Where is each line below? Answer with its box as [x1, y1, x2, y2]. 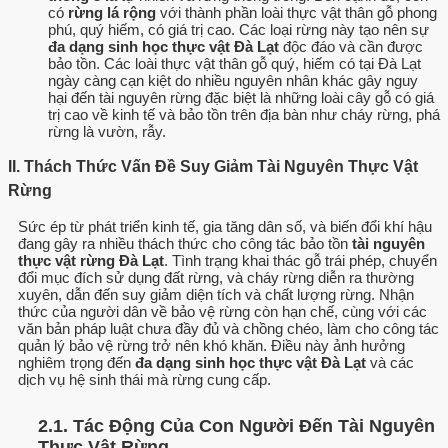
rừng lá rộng [68, 4, 156, 22]
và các [366, 354, 414, 372]
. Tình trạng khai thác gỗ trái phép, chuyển [164, 252, 437, 270]
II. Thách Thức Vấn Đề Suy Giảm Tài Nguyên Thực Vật [8, 158, 418, 176]
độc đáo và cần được [279, 38, 423, 56]
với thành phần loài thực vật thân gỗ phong [156, 4, 437, 22]
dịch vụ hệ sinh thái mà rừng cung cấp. [18, 371, 271, 389]
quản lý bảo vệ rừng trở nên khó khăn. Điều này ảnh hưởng [18, 337, 405, 355]
